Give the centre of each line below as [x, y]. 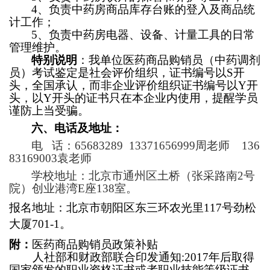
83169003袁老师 [50, 158]
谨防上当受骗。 [49, 111]
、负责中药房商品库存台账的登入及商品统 [146, 9]
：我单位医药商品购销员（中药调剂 [169, 60]
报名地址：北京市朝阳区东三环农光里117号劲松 [133, 208]
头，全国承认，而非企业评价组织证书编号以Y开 [133, 85]
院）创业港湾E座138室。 [73, 188]
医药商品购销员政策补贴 [95, 244]
